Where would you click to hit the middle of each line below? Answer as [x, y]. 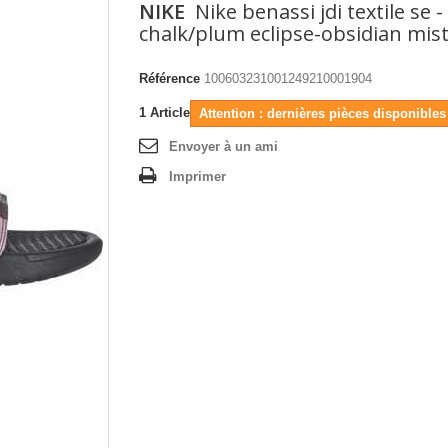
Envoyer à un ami [223, 146]
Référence [169, 78]
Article [170, 112]
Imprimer [197, 176]
